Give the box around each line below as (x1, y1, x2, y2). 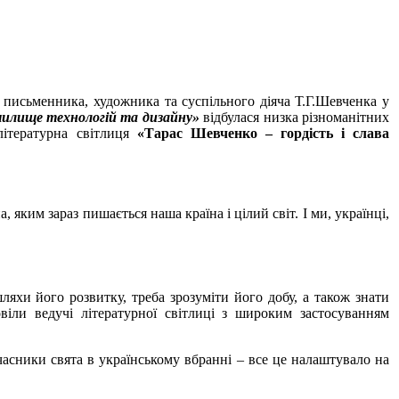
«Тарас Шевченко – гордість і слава (136, 126, 390, 141)
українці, (330, 206, 390, 221)
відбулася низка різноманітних (199, 110, 390, 125)
